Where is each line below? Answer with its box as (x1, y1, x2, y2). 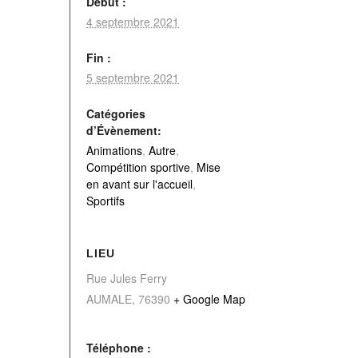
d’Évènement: (86, 122, 161, 138)
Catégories (86, 105, 145, 121)
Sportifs (86, 193, 125, 209)
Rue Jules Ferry (86, 270, 167, 286)
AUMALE (86, 291, 132, 307)
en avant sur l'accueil (86, 176, 193, 192)
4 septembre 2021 (86, 14, 179, 30)
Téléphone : (86, 340, 151, 356)
